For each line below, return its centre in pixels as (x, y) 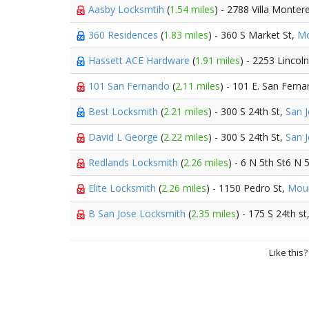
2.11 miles (198, 86)
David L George (124, 137)
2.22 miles (186, 137)
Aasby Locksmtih (128, 9)
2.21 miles (186, 111)
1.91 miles (218, 60)
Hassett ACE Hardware (140, 60)
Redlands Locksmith (134, 162)
